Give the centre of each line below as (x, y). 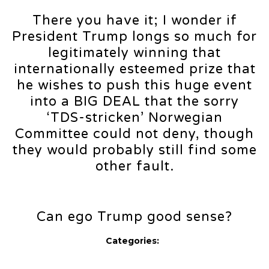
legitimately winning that (134, 53)
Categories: (132, 241)
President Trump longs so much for (134, 37)
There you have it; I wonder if (134, 21)
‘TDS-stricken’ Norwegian (134, 118)
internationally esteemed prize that (134, 69)
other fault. (134, 167)
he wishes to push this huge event (134, 86)
